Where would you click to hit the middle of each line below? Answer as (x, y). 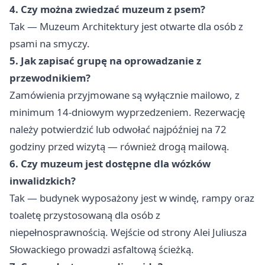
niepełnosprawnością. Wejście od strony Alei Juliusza (128, 232)
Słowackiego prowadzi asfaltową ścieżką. (102, 250)
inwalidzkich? (43, 181)
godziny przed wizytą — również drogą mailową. (119, 147)
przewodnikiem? (50, 78)
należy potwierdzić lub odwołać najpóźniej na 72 (118, 130)
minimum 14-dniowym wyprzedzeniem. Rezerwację (127, 112)
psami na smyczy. (50, 44)
